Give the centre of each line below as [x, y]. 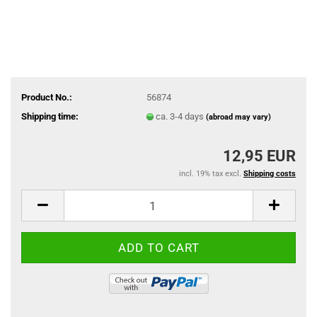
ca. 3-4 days [180, 116]
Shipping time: [50, 116]
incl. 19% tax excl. [211, 174]
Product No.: [47, 97]
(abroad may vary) [238, 117]
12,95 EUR [259, 156]
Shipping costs [270, 174]
